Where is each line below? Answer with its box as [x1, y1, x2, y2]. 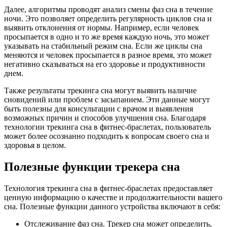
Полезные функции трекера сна [4, 160, 180, 173]
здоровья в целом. [4, 141, 66, 150]
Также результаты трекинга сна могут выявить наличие [4, 86, 197, 95]
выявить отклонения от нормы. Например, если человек [4, 23, 199, 32]
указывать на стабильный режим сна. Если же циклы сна [4, 42, 202, 51]
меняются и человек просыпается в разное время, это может [4, 51, 212, 60]
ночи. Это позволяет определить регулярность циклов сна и [4, 14, 212, 23]
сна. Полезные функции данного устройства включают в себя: [4, 202, 220, 211]
